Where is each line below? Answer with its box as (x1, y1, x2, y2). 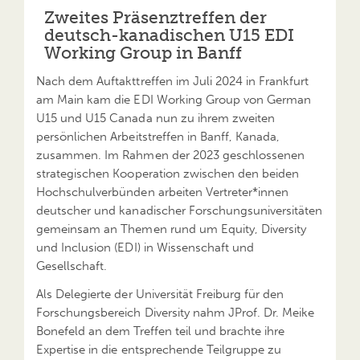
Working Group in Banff (44, 43, 242, 63)
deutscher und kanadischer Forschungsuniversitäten (36, 202, 323, 218)
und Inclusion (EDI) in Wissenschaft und (36, 239, 255, 255)
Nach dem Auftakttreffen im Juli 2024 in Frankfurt (36, 73, 309, 88)
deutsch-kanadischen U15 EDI (44, 25, 294, 46)
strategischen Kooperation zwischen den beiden (36, 166, 300, 181)
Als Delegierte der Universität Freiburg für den (36, 287, 284, 302)
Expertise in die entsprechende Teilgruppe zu (36, 342, 282, 358)
